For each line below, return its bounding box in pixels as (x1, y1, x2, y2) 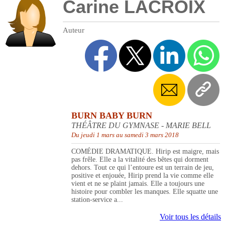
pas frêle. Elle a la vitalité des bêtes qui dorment (71, 156, 208, 164)
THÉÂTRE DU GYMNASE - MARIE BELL (71, 121, 211, 130)
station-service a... (71, 196, 123, 204)
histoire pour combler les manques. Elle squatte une (71, 188, 218, 196)
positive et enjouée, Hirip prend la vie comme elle (71, 172, 213, 180)
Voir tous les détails (160, 212, 221, 221)
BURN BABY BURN (71, 110, 152, 121)
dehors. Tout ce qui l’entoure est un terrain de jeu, (71, 164, 214, 172)
